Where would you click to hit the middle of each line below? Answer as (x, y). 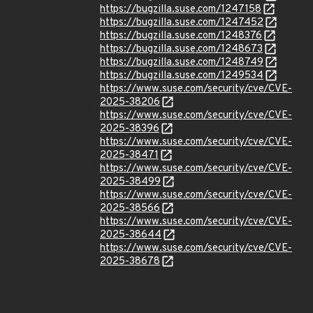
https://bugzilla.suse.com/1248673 (181, 49)
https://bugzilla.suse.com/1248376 (181, 36)
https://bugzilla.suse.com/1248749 (182, 63)
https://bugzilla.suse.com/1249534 (182, 76)
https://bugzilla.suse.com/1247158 (181, 9)
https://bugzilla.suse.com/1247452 (182, 23)
